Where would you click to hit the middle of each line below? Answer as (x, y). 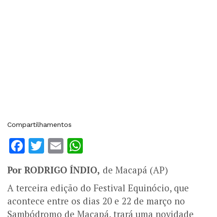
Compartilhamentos (39, 125)
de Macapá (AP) (134, 170)
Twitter (70, 146)
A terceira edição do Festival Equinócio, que (98, 188)
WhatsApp (121, 146)
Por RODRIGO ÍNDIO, (54, 170)
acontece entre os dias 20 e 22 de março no (96, 201)
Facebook (60, 146)
